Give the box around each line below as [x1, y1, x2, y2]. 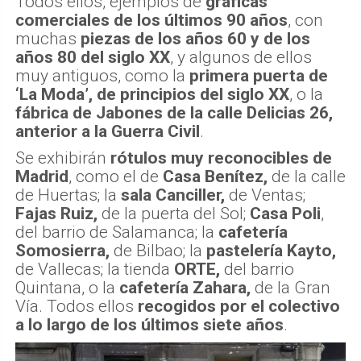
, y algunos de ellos [170, 47, 312, 67]
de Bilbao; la [110, 240, 206, 260]
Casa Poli [250, 203, 321, 223]
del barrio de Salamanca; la [15, 222, 218, 242]
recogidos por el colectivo [138, 296, 340, 316]
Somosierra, [15, 240, 110, 260]
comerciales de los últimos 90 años [15, 10, 288, 30]
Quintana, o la [15, 277, 119, 297]
